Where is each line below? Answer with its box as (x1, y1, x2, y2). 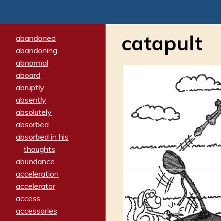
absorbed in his (16, 131, 69, 142)
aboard (16, 70, 40, 80)
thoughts (24, 144, 55, 154)
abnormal (16, 57, 48, 68)
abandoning (16, 45, 57, 55)
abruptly (16, 82, 44, 92)
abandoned (16, 33, 56, 43)
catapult (121, 31, 202, 56)
